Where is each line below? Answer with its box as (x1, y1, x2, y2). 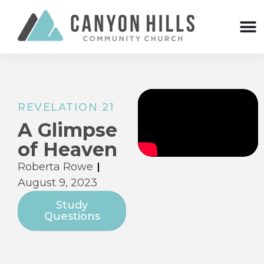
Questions (44, 210, 100, 223)
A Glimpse (18, 118, 117, 142)
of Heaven (18, 138, 117, 161)
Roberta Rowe (18, 160, 93, 174)
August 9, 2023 (18, 176, 97, 190)
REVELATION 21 (18, 101, 115, 114)
